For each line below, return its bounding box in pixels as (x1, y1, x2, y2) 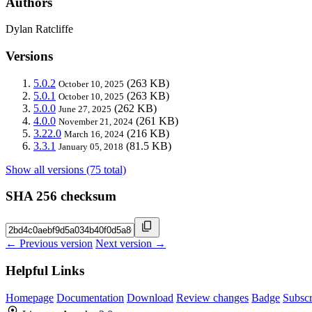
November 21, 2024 (58, 116, 133, 127)
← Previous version (6, 237, 93, 250)
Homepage (6, 291, 54, 304)
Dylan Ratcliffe (6, 23, 73, 36)
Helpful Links (6, 263, 84, 278)
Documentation (56, 291, 124, 304)
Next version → (95, 237, 166, 250)
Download (127, 291, 173, 304)
